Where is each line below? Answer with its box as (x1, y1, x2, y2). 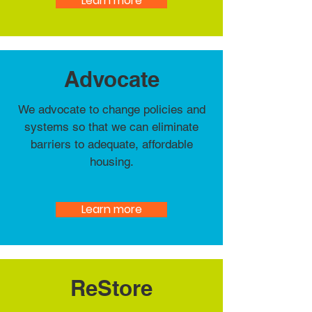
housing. (89, 155, 134, 169)
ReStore (70, 275, 153, 301)
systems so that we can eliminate (24, 120, 198, 134)
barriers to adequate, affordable (30, 137, 193, 151)
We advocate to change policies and (17, 102, 205, 116)
